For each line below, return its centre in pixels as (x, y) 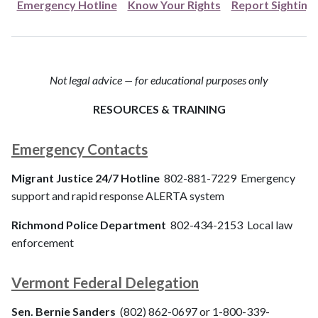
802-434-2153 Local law (231, 225)
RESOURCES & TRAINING (159, 109)
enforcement (43, 243)
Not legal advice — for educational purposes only (159, 80)
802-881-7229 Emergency (230, 178)
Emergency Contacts (79, 149)
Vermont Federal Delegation (105, 283)
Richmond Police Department (91, 225)
